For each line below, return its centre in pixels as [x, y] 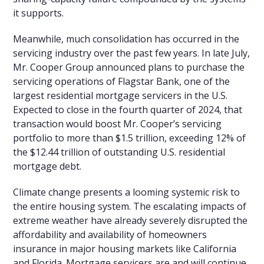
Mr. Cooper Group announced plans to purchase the [129, 67]
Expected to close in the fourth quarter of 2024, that [128, 109]
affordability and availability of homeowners [110, 234]
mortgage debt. [47, 166]
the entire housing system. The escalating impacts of [130, 206]
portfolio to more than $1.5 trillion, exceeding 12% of [130, 138]
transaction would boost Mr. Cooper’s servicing [118, 123]
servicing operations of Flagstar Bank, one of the [122, 81]
